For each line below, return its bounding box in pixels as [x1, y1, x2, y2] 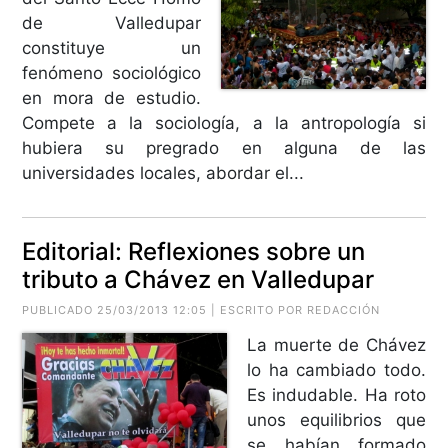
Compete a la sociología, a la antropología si [22, 112, 426, 133]
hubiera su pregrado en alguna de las [22, 137, 426, 158]
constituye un [22, 37, 201, 58]
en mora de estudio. [22, 87, 201, 108]
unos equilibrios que [247, 409, 426, 430]
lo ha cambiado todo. [247, 359, 426, 380]
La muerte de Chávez [247, 334, 426, 355]
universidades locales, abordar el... [22, 162, 305, 183]
